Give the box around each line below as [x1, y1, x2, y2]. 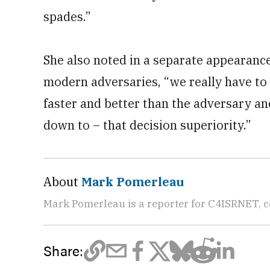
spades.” [43, 8, 91, 25]
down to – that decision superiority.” [43, 117, 251, 133]
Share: [43, 240, 84, 260]
